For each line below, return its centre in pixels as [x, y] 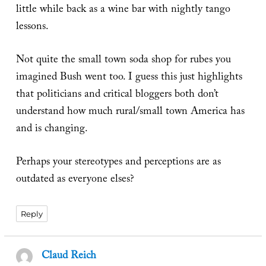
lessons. [32, 27]
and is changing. [52, 129]
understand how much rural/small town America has [130, 112]
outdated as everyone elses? [75, 180]
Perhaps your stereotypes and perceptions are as [118, 163]
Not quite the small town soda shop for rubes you [123, 61]
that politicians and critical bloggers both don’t [117, 95]
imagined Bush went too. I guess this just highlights [129, 78]
